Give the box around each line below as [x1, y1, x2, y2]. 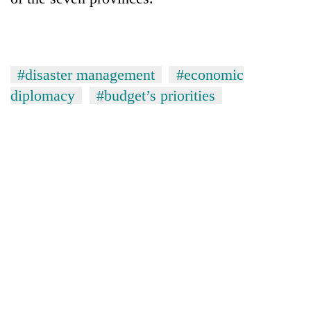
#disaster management [17, 65, 155, 83]
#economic [176, 65, 244, 83]
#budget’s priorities [96, 86, 215, 104]
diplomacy [10, 86, 75, 104]
